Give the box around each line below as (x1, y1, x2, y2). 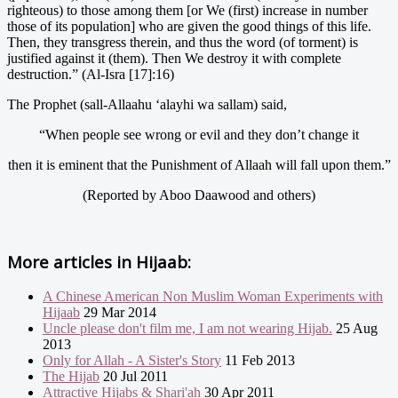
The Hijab (43, 369, 99, 385)
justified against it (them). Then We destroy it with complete (7, 50, 341, 66)
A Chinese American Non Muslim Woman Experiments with (43, 289, 383, 305)
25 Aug (332, 321, 378, 337)
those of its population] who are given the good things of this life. (7, 18, 371, 34)
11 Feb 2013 (221, 353, 295, 369)
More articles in (7, 250, 131, 273)
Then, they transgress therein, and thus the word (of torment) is (7, 34, 358, 50)
